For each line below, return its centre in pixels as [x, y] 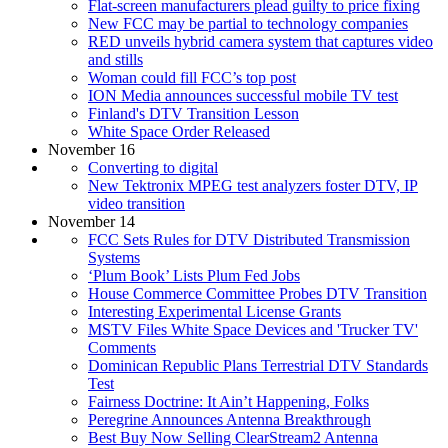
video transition [136, 203]
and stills [115, 59]
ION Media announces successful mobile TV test [243, 95]
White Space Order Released [179, 131]
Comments [122, 347]
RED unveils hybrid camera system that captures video [260, 41]
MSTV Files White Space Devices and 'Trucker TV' [253, 329]
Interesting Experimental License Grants [214, 311]
